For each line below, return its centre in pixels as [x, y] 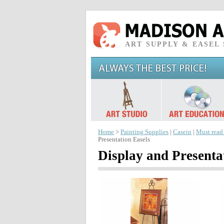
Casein [182, 132]
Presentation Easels [124, 139]
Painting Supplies [144, 132]
